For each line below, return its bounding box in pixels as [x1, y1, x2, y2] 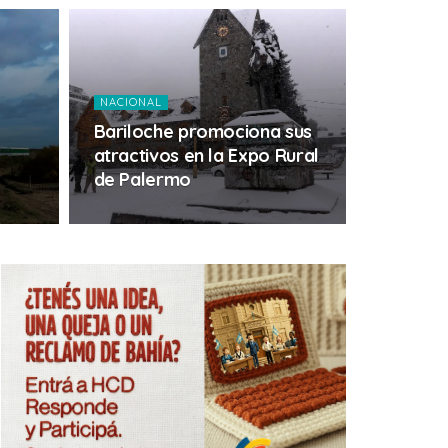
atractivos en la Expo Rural [93, 144, 319, 167]
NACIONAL [99, 95, 162, 109]
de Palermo [93, 168, 191, 191]
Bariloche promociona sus [93, 120, 312, 143]
